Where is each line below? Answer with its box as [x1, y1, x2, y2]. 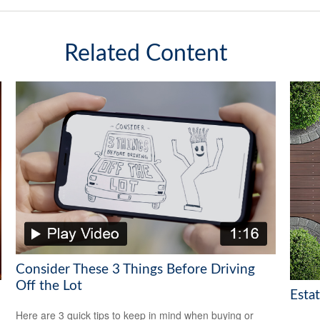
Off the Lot [16, 279, 83, 293]
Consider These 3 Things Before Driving [16, 262, 256, 276]
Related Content [64, 41, 227, 65]
